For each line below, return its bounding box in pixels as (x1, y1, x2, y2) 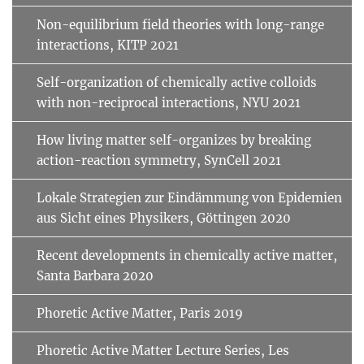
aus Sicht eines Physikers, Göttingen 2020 (37, 210, 291, 226)
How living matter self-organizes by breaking (37, 132, 311, 148)
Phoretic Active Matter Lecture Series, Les (37, 342, 289, 358)
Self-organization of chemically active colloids (37, 74, 317, 90)
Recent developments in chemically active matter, (37, 247, 337, 263)
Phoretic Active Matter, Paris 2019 (37, 305, 243, 321)
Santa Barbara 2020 (37, 267, 154, 284)
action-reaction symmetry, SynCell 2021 (37, 152, 281, 168)
